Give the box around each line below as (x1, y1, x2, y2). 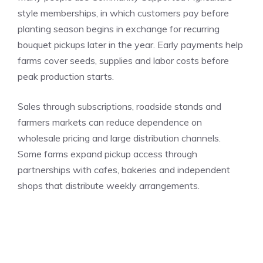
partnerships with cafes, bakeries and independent (18, 163, 230, 176)
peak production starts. (18, 70, 114, 82)
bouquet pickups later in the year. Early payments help (18, 38, 243, 50)
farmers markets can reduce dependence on (18, 116, 202, 128)
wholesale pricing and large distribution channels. (18, 131, 221, 144)
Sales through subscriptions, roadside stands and (18, 100, 221, 112)
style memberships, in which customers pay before (18, 6, 229, 19)
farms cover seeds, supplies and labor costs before (18, 54, 229, 66)
